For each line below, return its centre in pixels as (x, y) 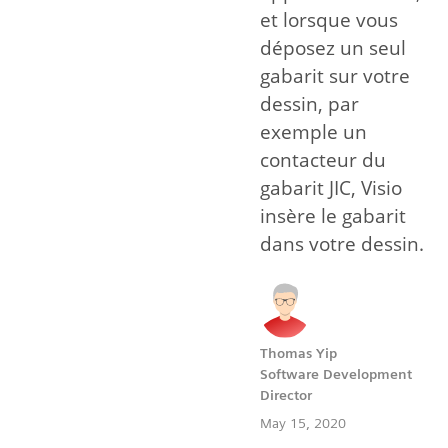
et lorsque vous (329, 20)
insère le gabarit (333, 216)
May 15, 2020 (303, 423)
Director (286, 395)
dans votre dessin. (342, 244)
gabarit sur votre (335, 76)
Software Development (336, 374)
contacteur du (323, 160)
